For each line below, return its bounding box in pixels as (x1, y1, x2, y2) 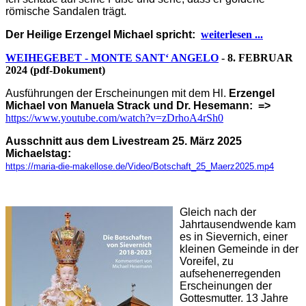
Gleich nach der (180, 206, 256, 219)
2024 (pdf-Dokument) (5, 64, 105, 76)
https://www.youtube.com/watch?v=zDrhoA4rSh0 (5, 112, 223, 124)
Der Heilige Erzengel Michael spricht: (5, 29, 195, 41)
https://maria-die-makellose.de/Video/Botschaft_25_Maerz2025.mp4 (5, 161, 274, 172)
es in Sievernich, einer (180, 231, 288, 243)
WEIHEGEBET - (5, 52, 91, 64)
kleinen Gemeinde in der (180, 243, 298, 255)
